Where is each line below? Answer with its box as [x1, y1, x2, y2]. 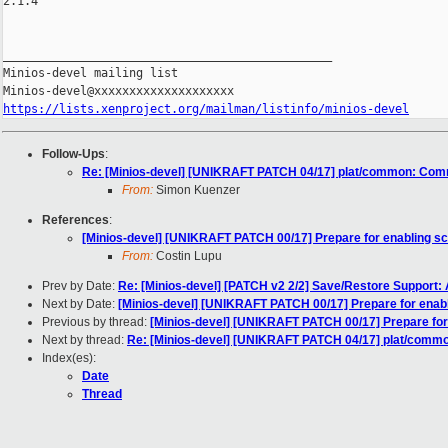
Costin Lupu [153, 249, 222, 264]
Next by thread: [42, 333, 127, 348]
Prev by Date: [42, 279, 118, 294]
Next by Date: [42, 297, 118, 312]
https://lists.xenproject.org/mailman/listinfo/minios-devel [3, 102, 409, 117]
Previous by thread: [42, 315, 150, 330]
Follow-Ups [42, 147, 105, 162]
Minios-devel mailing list [3, 66, 178, 81]
